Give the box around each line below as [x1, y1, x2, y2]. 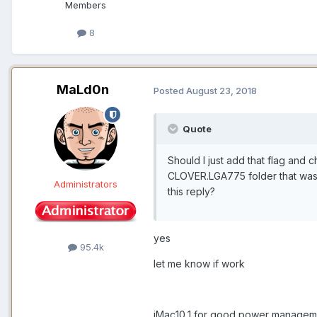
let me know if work [154, 258, 245, 270]
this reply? [168, 185, 215, 198]
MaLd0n [57, 82, 109, 98]
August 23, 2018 [186, 84, 257, 96]
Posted [154, 84, 186, 96]
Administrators [54, 178, 117, 190]
